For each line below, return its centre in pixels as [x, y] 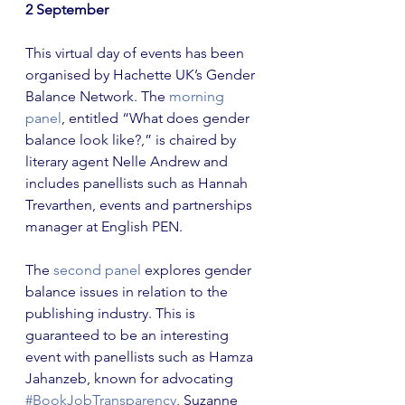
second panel [95, 270]
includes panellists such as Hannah [138, 183]
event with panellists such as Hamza [141, 357]
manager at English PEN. [104, 226]
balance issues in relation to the [128, 292]
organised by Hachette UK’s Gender [142, 75]
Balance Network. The [95, 96]
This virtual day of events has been [137, 53]
